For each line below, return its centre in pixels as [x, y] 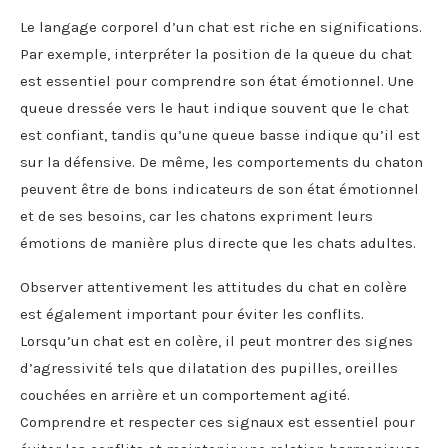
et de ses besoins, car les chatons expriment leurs [196, 215]
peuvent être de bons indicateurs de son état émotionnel [219, 188]
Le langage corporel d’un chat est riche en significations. [221, 26]
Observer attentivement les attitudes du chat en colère [213, 286]
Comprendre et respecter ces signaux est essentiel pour [217, 421]
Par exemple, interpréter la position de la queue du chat [216, 53]
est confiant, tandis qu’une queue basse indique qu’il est [220, 134]
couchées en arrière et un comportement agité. [185, 394]
